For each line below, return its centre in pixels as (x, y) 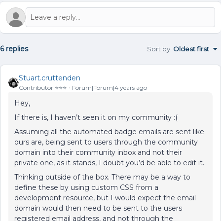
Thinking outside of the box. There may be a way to (102, 177)
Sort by (159, 49)
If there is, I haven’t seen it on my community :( (96, 117)
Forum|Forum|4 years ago (110, 88)
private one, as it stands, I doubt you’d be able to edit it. (109, 163)
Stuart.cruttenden (50, 78)
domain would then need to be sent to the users (98, 208)
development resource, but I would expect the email (105, 198)
